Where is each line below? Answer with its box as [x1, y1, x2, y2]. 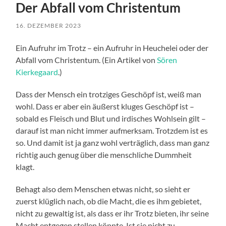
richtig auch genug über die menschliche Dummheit [16, 150, 192, 160]
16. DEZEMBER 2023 [16, 22, 82, 30]
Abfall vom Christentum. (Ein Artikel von [16, 55, 157, 65]
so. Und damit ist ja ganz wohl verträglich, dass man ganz [16, 138, 210, 148]
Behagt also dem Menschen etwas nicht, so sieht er [16, 184, 191, 194]
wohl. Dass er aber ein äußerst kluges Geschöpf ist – [16, 101, 195, 111]
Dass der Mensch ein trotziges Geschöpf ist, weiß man [16, 89, 202, 99]
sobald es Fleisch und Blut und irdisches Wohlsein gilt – [16, 114, 206, 124]
